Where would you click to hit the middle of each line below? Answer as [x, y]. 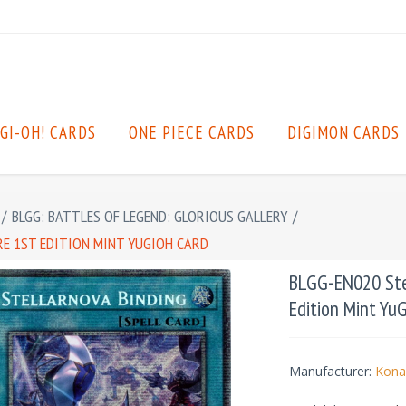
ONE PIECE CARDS [192, 132]
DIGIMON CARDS [343, 132]
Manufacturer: [330, 371]
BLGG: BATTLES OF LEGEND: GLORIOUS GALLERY [150, 216]
